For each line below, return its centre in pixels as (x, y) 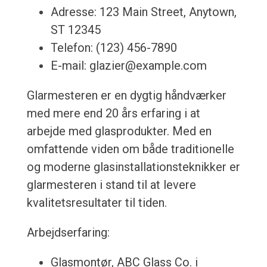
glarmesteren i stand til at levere (111, 185)
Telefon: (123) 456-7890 (114, 48)
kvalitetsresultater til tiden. (97, 203)
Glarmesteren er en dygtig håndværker (126, 96)
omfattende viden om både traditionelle (130, 149)
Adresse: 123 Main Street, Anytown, (143, 12)
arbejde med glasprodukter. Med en (119, 131)
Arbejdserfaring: (68, 233)
